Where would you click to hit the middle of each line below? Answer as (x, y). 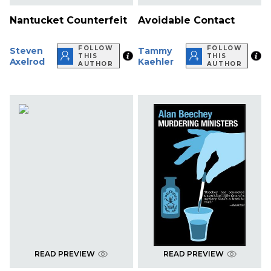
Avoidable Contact (187, 21)
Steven (26, 51)
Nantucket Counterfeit (68, 21)
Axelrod (27, 61)
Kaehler (156, 61)
